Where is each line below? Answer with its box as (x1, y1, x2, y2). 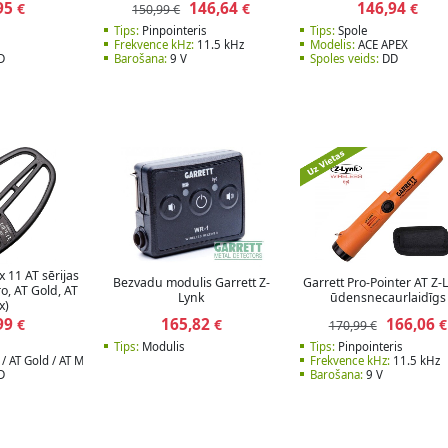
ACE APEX (355, 36, 408, 52)
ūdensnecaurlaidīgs (329, 289, 446, 307)
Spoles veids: (310, 50, 379, 66)
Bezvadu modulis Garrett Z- (112, 274, 270, 292)
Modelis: (310, 36, 355, 52)
